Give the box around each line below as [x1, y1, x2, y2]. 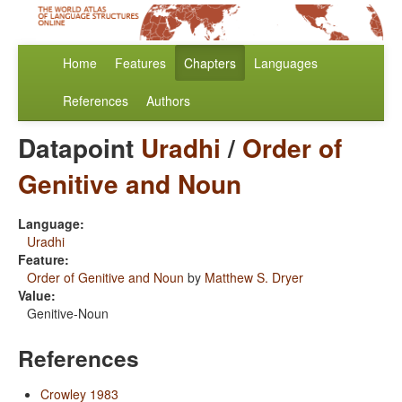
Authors [146, 92, 190, 110]
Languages [254, 54, 318, 73]
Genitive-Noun [27, 304, 109, 323]
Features [115, 54, 166, 73]
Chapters [184, 54, 236, 73]
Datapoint [18, 129, 141, 167]
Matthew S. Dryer [205, 268, 303, 287]
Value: [18, 286, 56, 305]
